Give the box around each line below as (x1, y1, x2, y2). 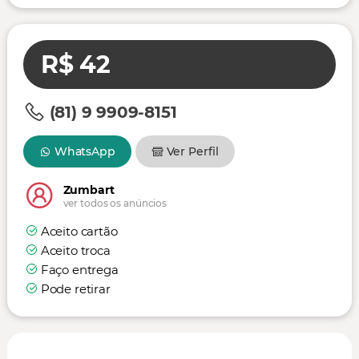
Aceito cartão (40, 224, 118, 239)
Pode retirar (40, 281, 111, 296)
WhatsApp (54, 144, 115, 159)
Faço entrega (40, 262, 119, 277)
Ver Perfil (166, 144, 220, 159)
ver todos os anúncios (63, 196, 167, 209)
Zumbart (63, 182, 115, 197)
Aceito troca (40, 243, 111, 258)
